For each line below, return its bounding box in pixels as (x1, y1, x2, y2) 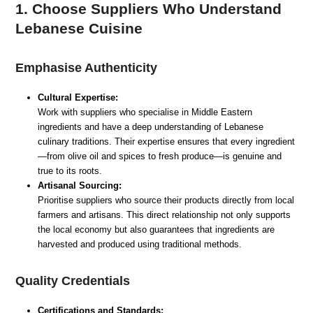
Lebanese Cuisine (15, 20, 143, 36)
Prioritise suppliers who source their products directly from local (38, 194, 295, 205)
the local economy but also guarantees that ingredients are (38, 224, 275, 235)
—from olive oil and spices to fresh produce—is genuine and (38, 150, 282, 161)
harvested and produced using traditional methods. (38, 238, 242, 249)
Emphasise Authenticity (15, 60, 158, 75)
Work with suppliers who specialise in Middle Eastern (38, 106, 253, 117)
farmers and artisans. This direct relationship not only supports (38, 209, 291, 220)
